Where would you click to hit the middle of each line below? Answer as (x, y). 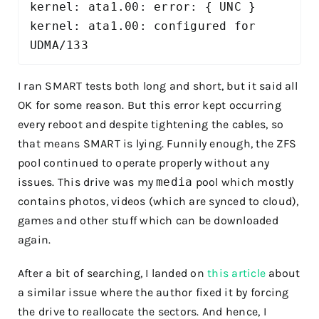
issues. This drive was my (87, 182)
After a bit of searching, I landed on (113, 273)
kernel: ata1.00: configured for (143, 26)
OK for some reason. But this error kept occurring (150, 105)
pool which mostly (243, 182)
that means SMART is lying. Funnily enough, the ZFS (157, 143)
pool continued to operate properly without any (144, 162)
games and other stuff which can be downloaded (148, 220)
